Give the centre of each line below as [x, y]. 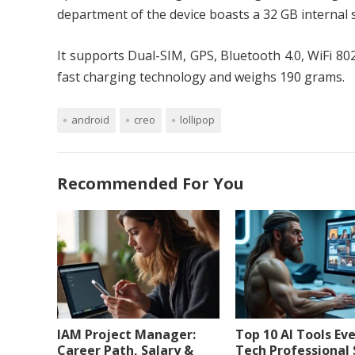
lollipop [197, 120]
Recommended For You [151, 184]
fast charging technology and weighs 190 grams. [201, 77]
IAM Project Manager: [126, 334]
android [90, 120]
